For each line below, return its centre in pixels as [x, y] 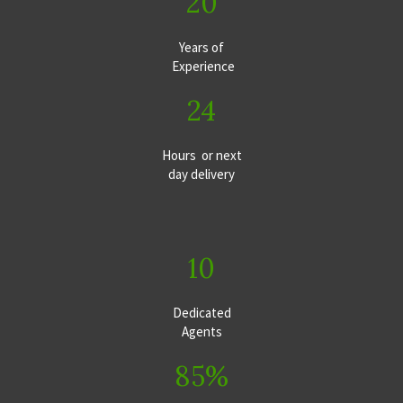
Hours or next [201, 155]
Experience [201, 66]
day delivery [201, 174]
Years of [201, 47]
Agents [201, 331]
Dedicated [201, 312]
